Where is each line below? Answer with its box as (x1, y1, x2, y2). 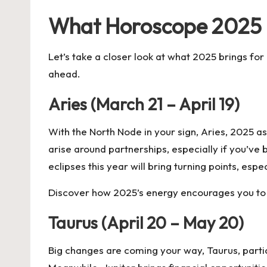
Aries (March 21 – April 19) (48, 94, 240, 114)
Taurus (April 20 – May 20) (48, 212, 244, 233)
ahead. (48, 67, 80, 80)
